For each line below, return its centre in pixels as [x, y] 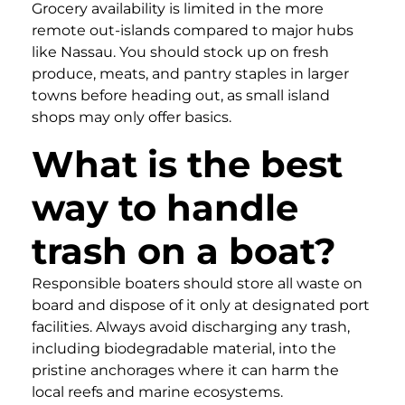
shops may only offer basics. [132, 117]
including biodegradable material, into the [184, 348]
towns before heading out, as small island [181, 95]
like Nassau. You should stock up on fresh [180, 52]
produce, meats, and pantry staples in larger [190, 73]
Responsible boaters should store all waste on [197, 283]
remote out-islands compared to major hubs [193, 30]
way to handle [165, 207]
